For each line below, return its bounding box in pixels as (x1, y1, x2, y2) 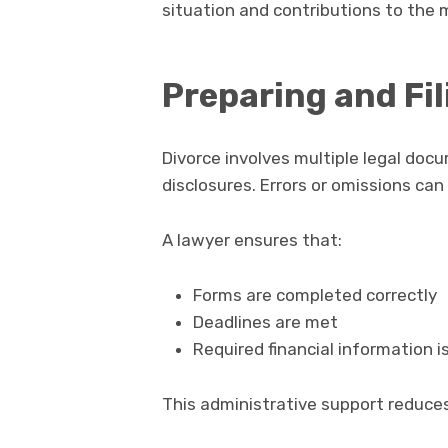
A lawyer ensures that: (162, 230, 342, 251)
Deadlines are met (192, 312, 338, 333)
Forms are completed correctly (192, 285, 437, 306)
